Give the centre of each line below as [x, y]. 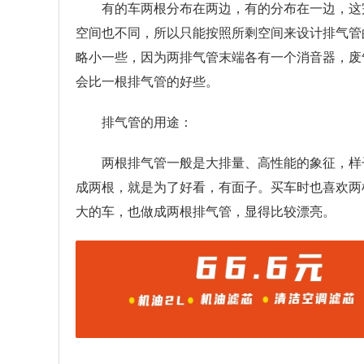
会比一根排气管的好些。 [147, 82]
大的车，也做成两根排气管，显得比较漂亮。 [206, 212]
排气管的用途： [147, 123]
